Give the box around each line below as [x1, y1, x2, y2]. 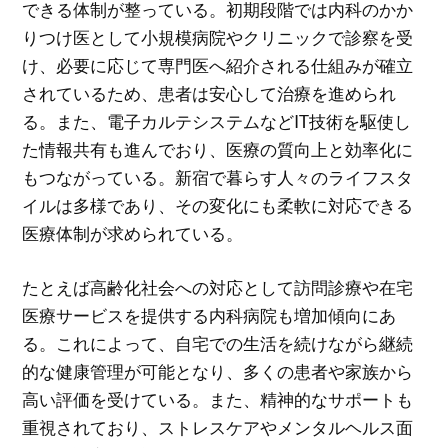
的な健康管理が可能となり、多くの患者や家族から [22, 360, 414, 382]
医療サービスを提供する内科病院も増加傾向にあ [22, 304, 397, 326]
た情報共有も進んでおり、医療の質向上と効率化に [22, 139, 414, 161]
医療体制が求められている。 [22, 223, 244, 245]
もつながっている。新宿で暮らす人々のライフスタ [22, 167, 414, 189]
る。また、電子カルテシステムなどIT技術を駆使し [22, 111, 412, 133]
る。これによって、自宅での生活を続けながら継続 [22, 332, 414, 354]
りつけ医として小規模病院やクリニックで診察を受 [22, 27, 414, 49]
